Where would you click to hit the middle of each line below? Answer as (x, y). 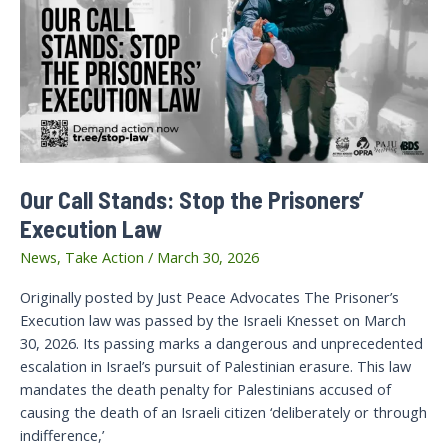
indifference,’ (62, 434)
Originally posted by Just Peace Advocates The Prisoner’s (209, 296)
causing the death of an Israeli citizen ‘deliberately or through (223, 411)
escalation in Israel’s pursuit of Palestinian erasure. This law (215, 365)
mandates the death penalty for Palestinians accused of (205, 388)
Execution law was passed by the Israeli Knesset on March (213, 319)
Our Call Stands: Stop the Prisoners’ (192, 199)
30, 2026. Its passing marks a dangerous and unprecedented (221, 342)
